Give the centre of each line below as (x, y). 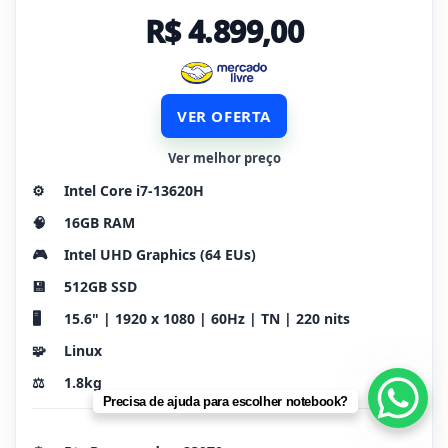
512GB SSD (100, 286)
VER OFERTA (224, 115)
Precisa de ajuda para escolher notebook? (225, 401)
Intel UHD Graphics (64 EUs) (160, 254)
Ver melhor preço (224, 157)
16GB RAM (99, 222)
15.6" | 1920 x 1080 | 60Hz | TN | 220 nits (207, 318)
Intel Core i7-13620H (134, 190)
